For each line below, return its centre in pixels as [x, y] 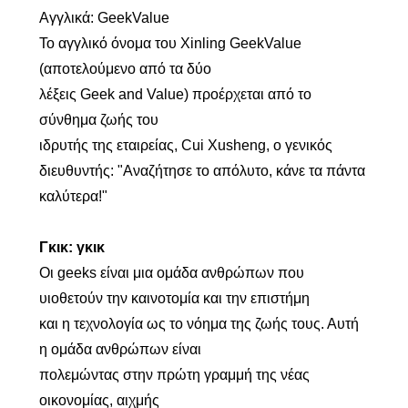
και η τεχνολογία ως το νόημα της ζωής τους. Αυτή [199, 324]
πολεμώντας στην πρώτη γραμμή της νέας [174, 375]
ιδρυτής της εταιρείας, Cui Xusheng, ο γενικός [185, 145]
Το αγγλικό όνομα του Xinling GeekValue [170, 43]
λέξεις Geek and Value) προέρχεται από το [175, 94]
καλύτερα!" [73, 196]
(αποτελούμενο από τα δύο [125, 69]
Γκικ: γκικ [71, 247]
